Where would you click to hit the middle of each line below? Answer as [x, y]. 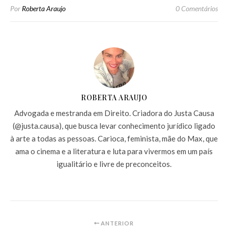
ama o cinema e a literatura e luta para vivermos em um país [114, 151]
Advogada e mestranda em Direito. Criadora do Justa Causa [114, 113]
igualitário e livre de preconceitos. [114, 164]
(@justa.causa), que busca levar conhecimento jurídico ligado [114, 125]
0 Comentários [197, 8]
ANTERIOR [116, 223]
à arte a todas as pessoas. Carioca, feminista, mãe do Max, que [114, 138]
